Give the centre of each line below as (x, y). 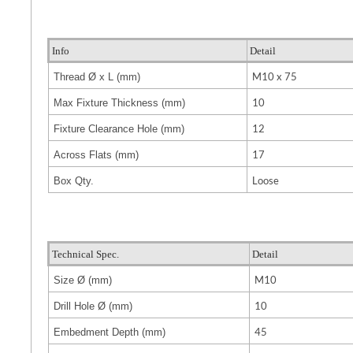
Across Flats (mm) (96, 155)
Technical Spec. (85, 254)
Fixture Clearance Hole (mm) (119, 129)
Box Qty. (74, 181)
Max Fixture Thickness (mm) (119, 103)
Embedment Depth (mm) (110, 332)
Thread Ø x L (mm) (97, 77)
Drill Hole (76, 306)
